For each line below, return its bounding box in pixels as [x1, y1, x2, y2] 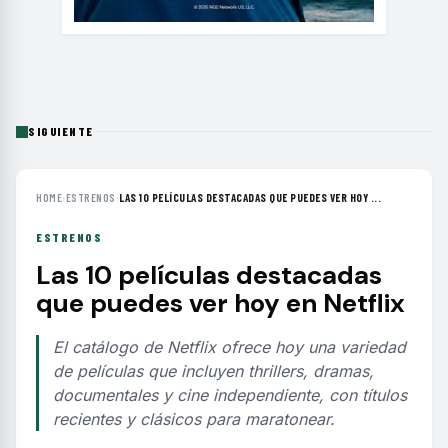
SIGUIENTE [28, 124, 94, 138]
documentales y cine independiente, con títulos [53, 385, 407, 405]
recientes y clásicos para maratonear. [53, 409, 335, 429]
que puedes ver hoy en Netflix [36, 286, 405, 320]
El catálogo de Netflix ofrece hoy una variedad [53, 337, 406, 357]
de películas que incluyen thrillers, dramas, [53, 361, 374, 381]
